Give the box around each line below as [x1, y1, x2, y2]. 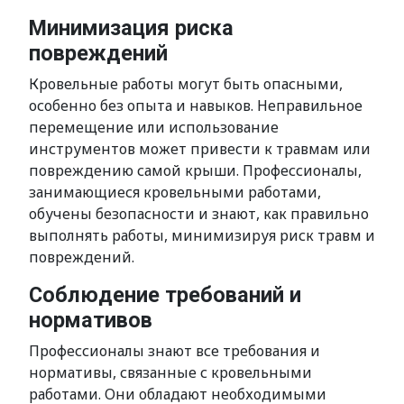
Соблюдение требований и [29, 282, 301, 308]
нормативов [29, 308, 152, 333]
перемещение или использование [29, 117, 279, 137]
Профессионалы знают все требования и [29, 341, 320, 361]
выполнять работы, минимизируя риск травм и [29, 225, 375, 245]
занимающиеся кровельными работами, [29, 182, 321, 202]
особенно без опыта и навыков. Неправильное [29, 96, 363, 115]
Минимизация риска [29, 15, 234, 41]
